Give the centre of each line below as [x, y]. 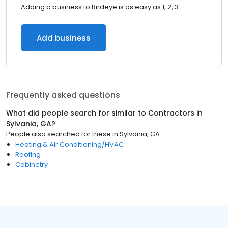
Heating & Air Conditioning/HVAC [69, 144]
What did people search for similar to [77, 113]
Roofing [28, 154]
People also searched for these [59, 134]
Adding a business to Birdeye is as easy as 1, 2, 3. [101, 7]
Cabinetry [32, 165]
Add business [64, 38]
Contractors [171, 113]
